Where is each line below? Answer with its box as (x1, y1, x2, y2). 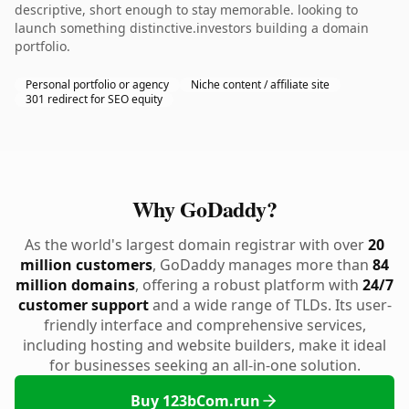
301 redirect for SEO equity (26, 91, 163, 107)
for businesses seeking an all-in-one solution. (48, 355, 361, 375)
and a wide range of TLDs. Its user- (148, 295, 392, 315)
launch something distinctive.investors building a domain (15, 19, 369, 37)
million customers (20, 255, 152, 275)
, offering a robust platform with (135, 275, 362, 295)
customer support (17, 295, 149, 315)
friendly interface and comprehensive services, (43, 315, 366, 335)
